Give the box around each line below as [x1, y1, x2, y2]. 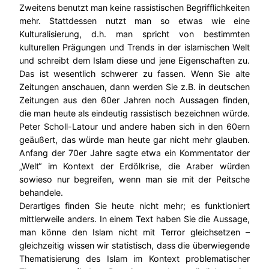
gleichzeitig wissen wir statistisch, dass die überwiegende [19, 240, 250, 250]
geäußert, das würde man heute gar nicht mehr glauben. [19, 134, 250, 145]
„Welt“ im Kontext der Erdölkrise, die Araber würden [19, 160, 250, 171]
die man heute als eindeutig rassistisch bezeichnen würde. [19, 107, 250, 118]
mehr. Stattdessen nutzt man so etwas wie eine [19, 15, 250, 26]
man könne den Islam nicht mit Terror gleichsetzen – [19, 226, 250, 237]
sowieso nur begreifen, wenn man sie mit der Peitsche [19, 174, 250, 184]
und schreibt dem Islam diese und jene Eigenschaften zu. [19, 55, 250, 65]
